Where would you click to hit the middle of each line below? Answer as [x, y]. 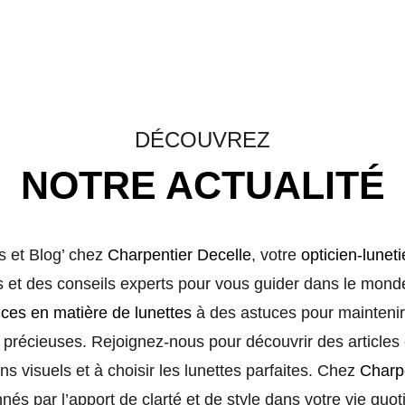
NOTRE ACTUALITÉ [202, 185]
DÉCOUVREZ [202, 140]
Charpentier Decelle [179, 255]
